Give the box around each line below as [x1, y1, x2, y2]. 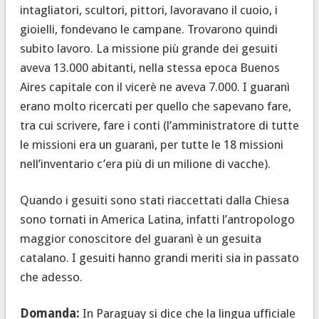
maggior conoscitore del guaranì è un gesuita [19, 231, 261, 246]
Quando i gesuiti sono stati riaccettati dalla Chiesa [19, 192, 289, 207]
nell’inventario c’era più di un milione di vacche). [19, 156, 271, 171]
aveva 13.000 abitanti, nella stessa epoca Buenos [19, 60, 280, 75]
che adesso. [19, 269, 83, 284]
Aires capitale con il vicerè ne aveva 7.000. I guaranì [19, 79, 290, 94]
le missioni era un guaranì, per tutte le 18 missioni [19, 137, 283, 152]
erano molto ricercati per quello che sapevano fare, [19, 98, 291, 113]
